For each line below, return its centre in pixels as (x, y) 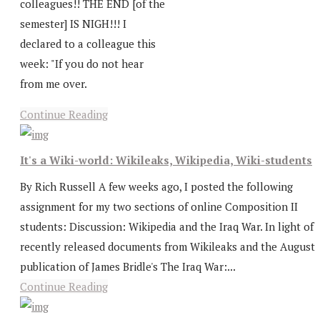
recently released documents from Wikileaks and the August (167, 246)
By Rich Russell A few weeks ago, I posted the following (156, 186)
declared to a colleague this (88, 43)
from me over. (54, 83)
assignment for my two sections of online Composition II (159, 206)
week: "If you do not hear (82, 63)
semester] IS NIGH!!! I (73, 23)
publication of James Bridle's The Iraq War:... (128, 266)
